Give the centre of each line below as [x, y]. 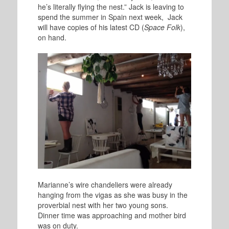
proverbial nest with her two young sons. [103, 205]
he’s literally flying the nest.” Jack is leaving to [111, 7]
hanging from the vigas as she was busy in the [112, 195]
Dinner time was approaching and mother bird [112, 215]
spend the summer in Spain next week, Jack [110, 17]
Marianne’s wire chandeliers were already [105, 185]
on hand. [52, 38]
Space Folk [162, 27]
